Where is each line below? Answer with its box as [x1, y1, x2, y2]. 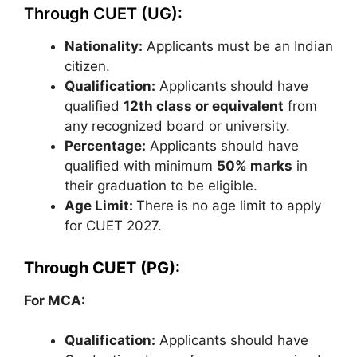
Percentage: [65, 138, 146, 154]
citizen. [65, 58, 110, 74]
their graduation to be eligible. [65, 178, 257, 194]
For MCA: [24, 292, 85, 308]
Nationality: [65, 38, 143, 54]
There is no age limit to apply [136, 198, 321, 214]
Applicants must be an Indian [143, 38, 333, 54]
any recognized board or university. [65, 118, 290, 134]
